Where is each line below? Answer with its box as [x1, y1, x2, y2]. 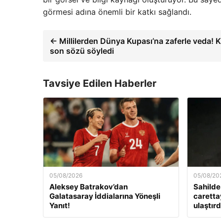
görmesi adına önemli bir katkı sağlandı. [43, 7, 191, 17]
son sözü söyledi [50, 46, 114, 56]
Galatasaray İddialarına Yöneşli [49, 191, 160, 201]
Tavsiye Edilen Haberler [43, 77, 156, 90]
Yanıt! [49, 201, 70, 211]
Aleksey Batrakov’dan [49, 182, 128, 192]
